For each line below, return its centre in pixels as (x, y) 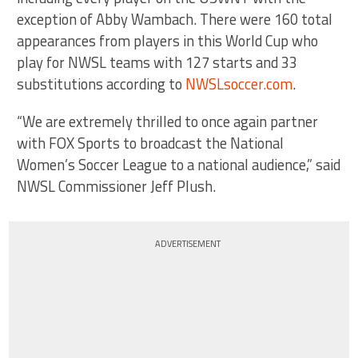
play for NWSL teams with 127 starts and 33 (157, 63)
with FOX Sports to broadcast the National (151, 143)
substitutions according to (101, 84)
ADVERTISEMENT (188, 244)
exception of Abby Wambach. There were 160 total (175, 20)
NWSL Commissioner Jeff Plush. (117, 187)
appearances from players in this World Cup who (168, 41)
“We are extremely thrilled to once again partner (168, 122)
